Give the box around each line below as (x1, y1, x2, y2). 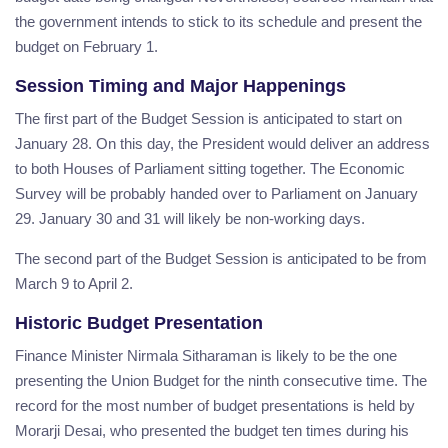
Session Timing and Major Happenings (15, 75, 346, 96)
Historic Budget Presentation (15, 312, 263, 333)
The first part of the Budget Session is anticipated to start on (15, 109, 402, 127)
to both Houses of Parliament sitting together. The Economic (15, 159, 405, 177)
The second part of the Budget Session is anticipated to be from (15, 249, 427, 267)
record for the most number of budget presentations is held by (15, 396, 415, 414)
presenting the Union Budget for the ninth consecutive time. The (15, 371, 427, 389)
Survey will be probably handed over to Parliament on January (15, 184, 418, 202)
